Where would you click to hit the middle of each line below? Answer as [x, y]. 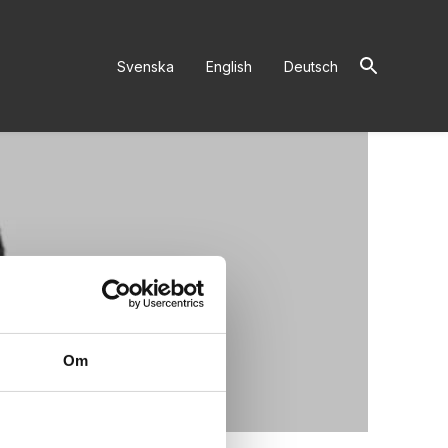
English [229, 66]
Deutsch [311, 66]
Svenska [145, 66]
